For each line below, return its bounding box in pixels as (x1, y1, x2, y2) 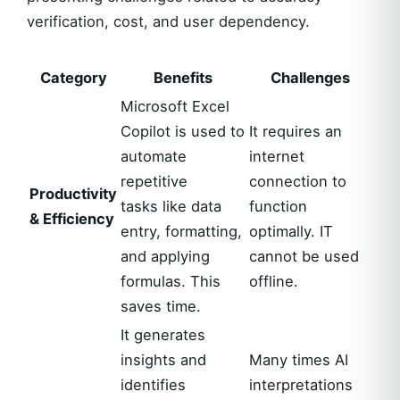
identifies (121, 376, 186, 394)
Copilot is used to (121, 122, 245, 140)
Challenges (270, 69, 350, 87)
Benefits (154, 69, 212, 87)
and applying (121, 247, 210, 265)
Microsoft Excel (121, 97, 229, 115)
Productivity (29, 185, 117, 203)
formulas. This (121, 272, 221, 290)
